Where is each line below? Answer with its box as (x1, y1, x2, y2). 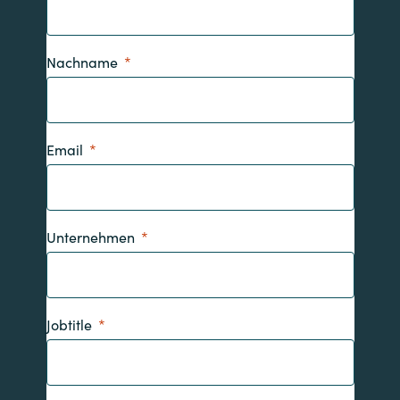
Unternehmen (46, 227, 135, 247)
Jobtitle (46, 314, 92, 335)
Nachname (46, 52, 118, 72)
